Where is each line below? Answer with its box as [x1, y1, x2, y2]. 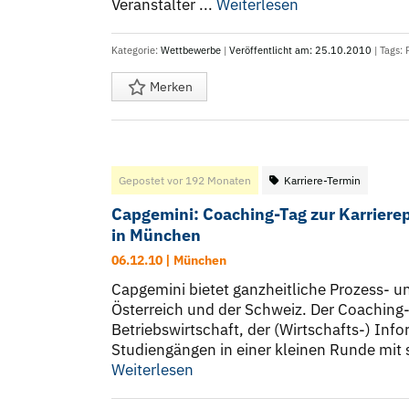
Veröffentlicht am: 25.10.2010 [229, 44, 372, 58]
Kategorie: [111, 44, 161, 58]
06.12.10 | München [111, 252, 226, 269]
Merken [147, 79, 193, 96]
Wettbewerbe [161, 44, 221, 58]
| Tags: [372, 44, 405, 58]
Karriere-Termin [284, 173, 361, 188]
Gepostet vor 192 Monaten [119, 173, 251, 188]
